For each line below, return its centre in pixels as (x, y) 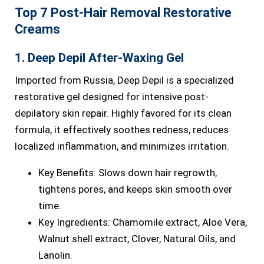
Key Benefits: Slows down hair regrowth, (128, 173)
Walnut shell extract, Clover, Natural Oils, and (137, 239)
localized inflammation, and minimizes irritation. (122, 146)
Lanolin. (55, 255)
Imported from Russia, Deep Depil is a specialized (124, 80)
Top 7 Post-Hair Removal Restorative (123, 13)
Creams (37, 29)
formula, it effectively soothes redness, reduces (122, 130)
